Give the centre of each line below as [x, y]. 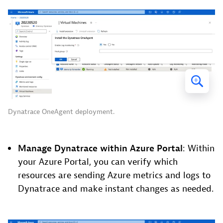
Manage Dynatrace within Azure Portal [100, 148]
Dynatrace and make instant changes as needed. [116, 189]
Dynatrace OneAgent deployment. [61, 111]
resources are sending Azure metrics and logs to [114, 175]
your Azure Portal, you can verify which [98, 162]
